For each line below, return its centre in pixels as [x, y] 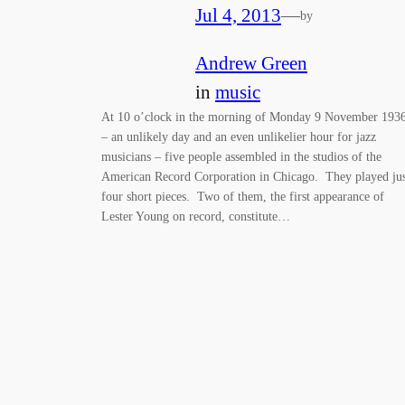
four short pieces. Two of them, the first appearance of [243, 197]
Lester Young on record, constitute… [196, 217]
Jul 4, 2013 [238, 15]
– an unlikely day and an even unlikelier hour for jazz [239, 137]
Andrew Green [251, 63]
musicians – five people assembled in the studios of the [241, 157]
